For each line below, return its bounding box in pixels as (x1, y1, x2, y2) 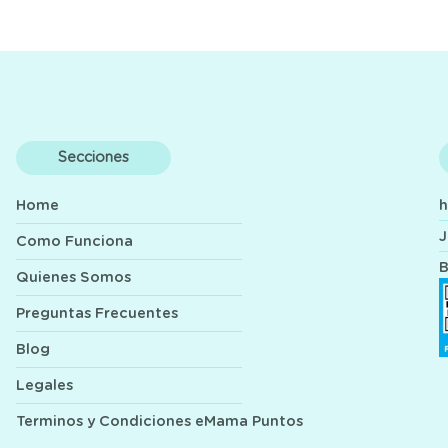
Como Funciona (16, 234, 134, 250)
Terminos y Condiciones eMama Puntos (16, 414, 304, 430)
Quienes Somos (16, 270, 132, 286)
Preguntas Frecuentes (16, 306, 179, 322)
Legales (16, 378, 74, 394)
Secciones (58, 150, 130, 166)
